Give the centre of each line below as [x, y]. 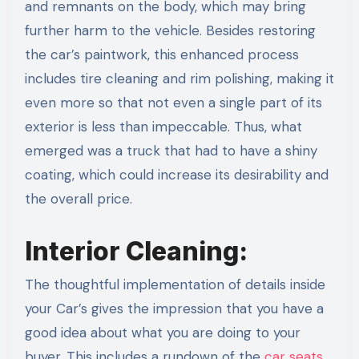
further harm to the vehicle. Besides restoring [170, 30]
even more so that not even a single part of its [173, 102]
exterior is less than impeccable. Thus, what [163, 126]
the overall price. [78, 198]
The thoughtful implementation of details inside [175, 285]
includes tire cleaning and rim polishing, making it [179, 78]
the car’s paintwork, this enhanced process [161, 54]
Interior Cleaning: [139, 251]
